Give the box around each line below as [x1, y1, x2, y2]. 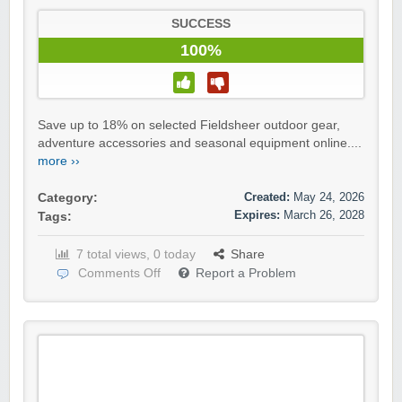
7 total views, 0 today [76, 248, 196, 262]
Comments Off [78, 267, 161, 281]
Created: [244, 190, 290, 205]
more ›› [38, 154, 80, 169]
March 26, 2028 [284, 208, 364, 223]
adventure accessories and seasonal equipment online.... [38, 136, 362, 151]
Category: [38, 191, 98, 205]
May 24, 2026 [293, 190, 364, 205]
